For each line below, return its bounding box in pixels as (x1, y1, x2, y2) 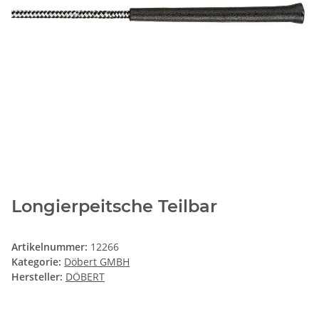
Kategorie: (11, 255, 64, 269)
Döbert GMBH (64, 255, 130, 269)
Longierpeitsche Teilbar (11, 196, 217, 217)
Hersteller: (11, 270, 63, 284)
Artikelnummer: (11, 240, 90, 254)
